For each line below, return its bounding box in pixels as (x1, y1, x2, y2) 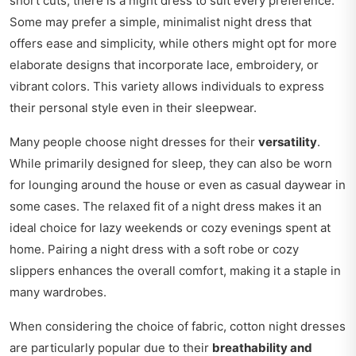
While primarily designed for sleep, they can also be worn (10, 156, 332, 172)
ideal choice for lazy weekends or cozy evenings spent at (10, 220, 331, 236)
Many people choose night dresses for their (10, 134, 258, 150)
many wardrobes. (10, 284, 106, 300)
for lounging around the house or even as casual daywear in (10, 177, 346, 193)
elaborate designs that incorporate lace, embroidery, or (10, 57, 319, 73)
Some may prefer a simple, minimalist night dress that (10, 14, 311, 30)
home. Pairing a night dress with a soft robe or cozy (10, 242, 299, 257)
